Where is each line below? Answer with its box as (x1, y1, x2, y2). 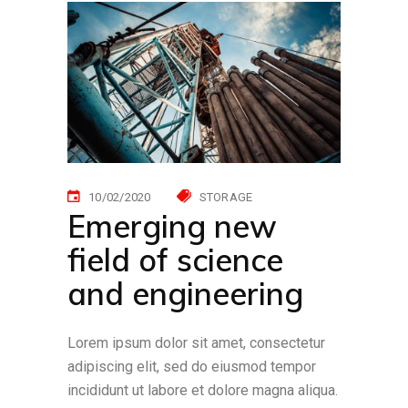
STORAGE (199, 189, 253, 204)
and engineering (67, 273, 303, 313)
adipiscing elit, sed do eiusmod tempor (67, 357, 316, 375)
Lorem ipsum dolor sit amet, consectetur (67, 333, 325, 352)
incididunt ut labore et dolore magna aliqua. (67, 381, 338, 399)
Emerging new (67, 206, 277, 246)
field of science (67, 240, 283, 280)
